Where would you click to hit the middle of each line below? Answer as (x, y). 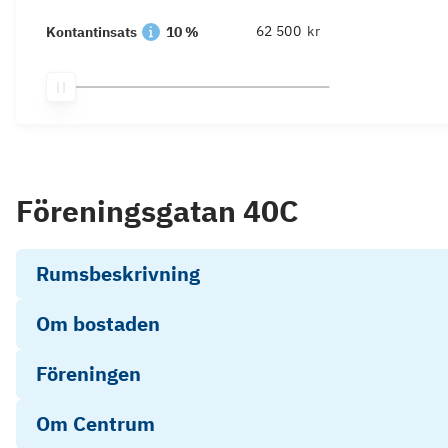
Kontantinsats (91, 32)
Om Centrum (95, 423)
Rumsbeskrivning (118, 273)
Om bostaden (98, 323)
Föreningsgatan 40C (157, 210)
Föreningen (88, 373)
